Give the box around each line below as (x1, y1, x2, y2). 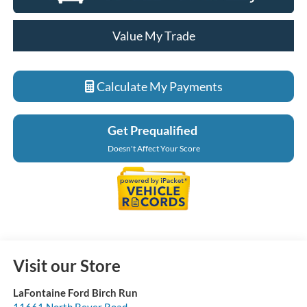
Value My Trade (112, 27, 195, 43)
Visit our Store (12, 256, 121, 276)
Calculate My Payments (94, 78, 223, 94)
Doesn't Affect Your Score (107, 143, 200, 153)
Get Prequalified (108, 122, 197, 138)
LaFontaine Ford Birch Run (12, 286, 138, 299)
